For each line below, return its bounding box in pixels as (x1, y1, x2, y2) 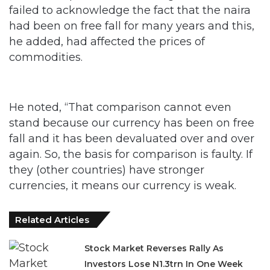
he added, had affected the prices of (9, 34, 205, 48)
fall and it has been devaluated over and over (9, 131, 254, 145)
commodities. (9, 50, 83, 63)
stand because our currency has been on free (9, 116, 254, 129)
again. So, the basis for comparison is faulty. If (9, 147, 253, 160)
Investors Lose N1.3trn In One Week (84, 258, 243, 269)
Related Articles (15, 213, 89, 225)
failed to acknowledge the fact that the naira (9, 3, 251, 16)
